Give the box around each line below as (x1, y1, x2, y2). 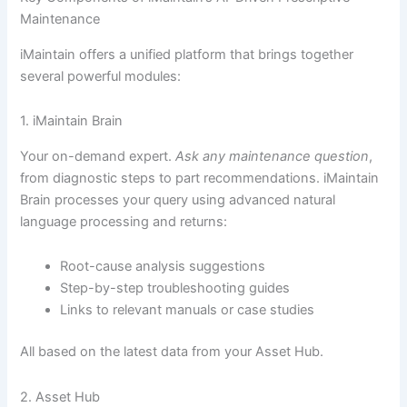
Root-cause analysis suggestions (60, 258, 266, 275)
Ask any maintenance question (175, 147, 370, 164)
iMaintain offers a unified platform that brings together (20, 45, 354, 63)
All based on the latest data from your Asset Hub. (20, 343, 324, 361)
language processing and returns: (20, 213, 228, 230)
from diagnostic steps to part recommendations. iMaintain (20, 169, 380, 186)
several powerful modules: (20, 67, 182, 84)
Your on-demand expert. (20, 147, 176, 164)
